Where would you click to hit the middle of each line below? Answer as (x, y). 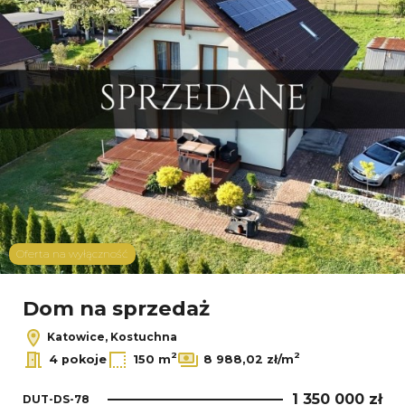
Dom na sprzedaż (116, 308)
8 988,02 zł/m (249, 360)
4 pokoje (78, 360)
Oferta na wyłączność (72, 253)
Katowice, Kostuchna (111, 337)
